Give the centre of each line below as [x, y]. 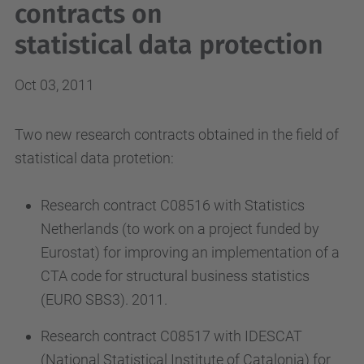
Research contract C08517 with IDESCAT [171, 336]
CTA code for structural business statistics [175, 276]
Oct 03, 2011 [54, 85]
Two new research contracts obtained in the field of [177, 134]
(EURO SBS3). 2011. [104, 299]
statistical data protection [169, 45]
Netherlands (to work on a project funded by [180, 229]
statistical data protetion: [94, 158]
